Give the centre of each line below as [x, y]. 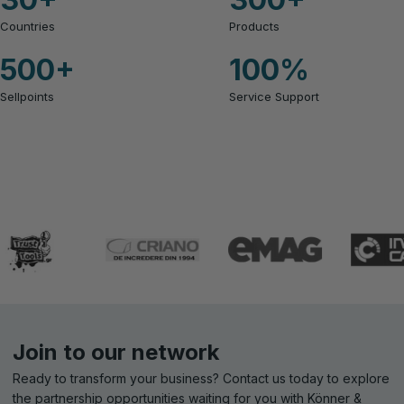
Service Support [274, 96]
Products [254, 26]
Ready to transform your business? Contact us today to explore [201, 378]
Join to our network [116, 352]
